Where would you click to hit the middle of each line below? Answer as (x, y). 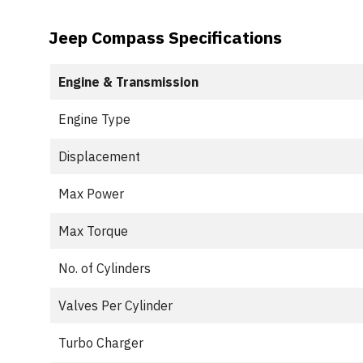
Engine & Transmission (128, 82)
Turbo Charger (101, 343)
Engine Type (94, 119)
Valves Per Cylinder (115, 305)
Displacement (99, 156)
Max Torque (93, 231)
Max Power (91, 194)
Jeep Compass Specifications (165, 37)
